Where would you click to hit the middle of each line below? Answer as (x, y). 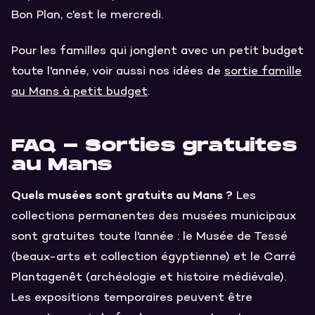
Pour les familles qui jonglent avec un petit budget (157, 52)
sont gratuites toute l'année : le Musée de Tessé (149, 237)
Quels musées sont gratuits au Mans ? (122, 194)
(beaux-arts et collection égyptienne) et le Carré (154, 257)
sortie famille (263, 72)
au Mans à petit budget (79, 92)
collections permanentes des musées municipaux (154, 216)
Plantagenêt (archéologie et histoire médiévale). (149, 277)
